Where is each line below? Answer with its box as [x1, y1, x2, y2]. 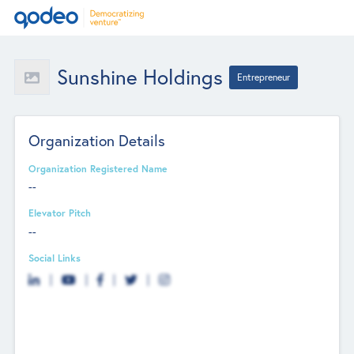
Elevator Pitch [28, 206, 92, 220]
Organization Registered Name [28, 161, 168, 175]
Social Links [28, 250, 81, 264]
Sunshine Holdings [56, 63, 223, 90]
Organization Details [28, 130, 166, 150]
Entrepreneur [237, 70, 291, 83]
